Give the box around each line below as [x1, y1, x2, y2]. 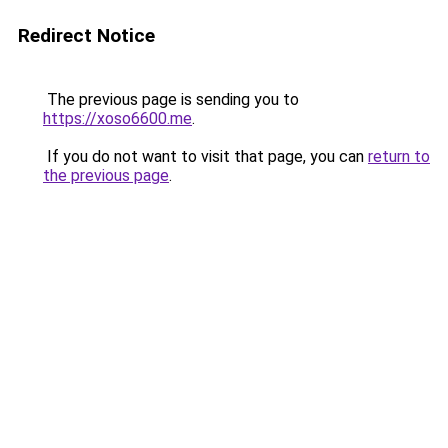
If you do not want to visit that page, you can [43, 147, 368, 166]
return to [368, 147, 430, 166]
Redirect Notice [18, 24, 155, 47]
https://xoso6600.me [43, 109, 192, 128]
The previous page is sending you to [43, 90, 299, 109]
